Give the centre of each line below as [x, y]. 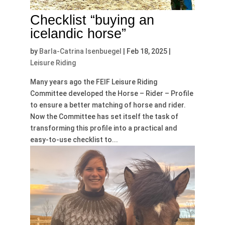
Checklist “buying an [92, 20]
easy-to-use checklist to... [74, 139]
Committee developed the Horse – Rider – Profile [111, 93]
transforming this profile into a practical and [103, 128]
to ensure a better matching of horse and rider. [108, 105]
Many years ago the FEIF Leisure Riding [93, 82]
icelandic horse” [78, 33]
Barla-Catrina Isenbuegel [80, 51]
